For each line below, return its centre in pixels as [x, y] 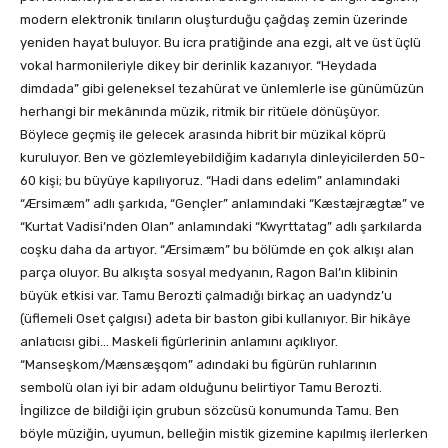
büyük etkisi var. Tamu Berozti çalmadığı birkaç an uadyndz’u [206, 296]
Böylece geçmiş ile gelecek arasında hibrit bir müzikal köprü [203, 135]
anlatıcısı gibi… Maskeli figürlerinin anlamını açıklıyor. [179, 342]
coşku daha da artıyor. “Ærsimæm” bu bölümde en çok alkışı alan [217, 250]
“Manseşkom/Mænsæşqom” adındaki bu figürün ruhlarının [198, 365]
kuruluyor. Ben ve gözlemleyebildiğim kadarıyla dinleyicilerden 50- [222, 158]
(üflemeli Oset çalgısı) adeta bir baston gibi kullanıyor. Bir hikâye [215, 319]
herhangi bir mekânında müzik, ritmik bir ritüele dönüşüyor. [200, 112]
